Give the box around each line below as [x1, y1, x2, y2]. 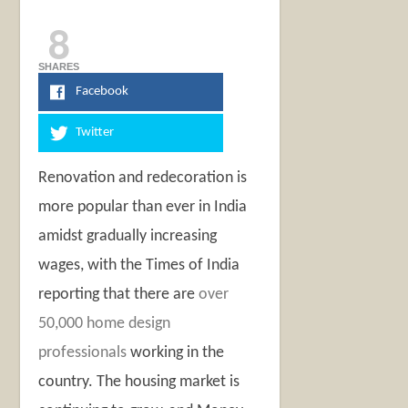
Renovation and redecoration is [38, 169, 248, 188]
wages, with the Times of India [38, 257, 240, 275]
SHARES [38, 61, 80, 73]
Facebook [75, 85, 128, 99]
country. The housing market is [38, 373, 240, 392]
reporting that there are [38, 286, 199, 304]
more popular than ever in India [38, 199, 248, 217]
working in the [127, 344, 225, 362]
